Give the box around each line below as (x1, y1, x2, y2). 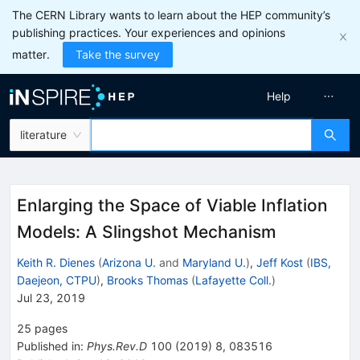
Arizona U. (102, 255, 156, 269)
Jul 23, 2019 (17, 290, 85, 305)
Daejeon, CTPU (17, 272, 96, 287)
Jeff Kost (256, 255, 303, 269)
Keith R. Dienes (17, 255, 95, 269)
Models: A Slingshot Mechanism (17, 222, 276, 242)
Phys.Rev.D (87, 338, 147, 353)
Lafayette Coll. (195, 272, 272, 287)
